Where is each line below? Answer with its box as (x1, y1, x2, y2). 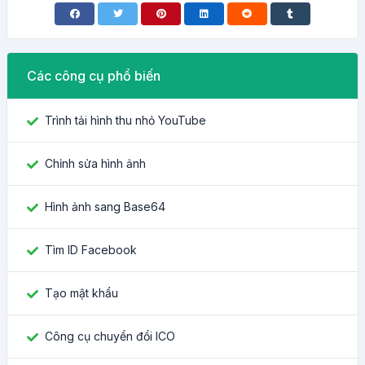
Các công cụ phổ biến (27, 68, 161, 84)
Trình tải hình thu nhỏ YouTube (45, 113, 206, 127)
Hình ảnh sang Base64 (45, 200, 165, 213)
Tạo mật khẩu (45, 286, 118, 300)
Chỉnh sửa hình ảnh (45, 156, 146, 170)
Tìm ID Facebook (45, 243, 137, 257)
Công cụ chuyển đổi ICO (45, 329, 175, 343)
